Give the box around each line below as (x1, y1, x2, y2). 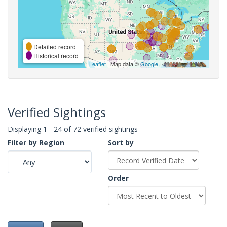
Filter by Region (8, 137, 64, 147)
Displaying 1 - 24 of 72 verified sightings (8, 124, 138, 134)
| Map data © (106, 59, 140, 68)
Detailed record (32, 42, 76, 51)
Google (140, 59, 158, 68)
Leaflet (89, 59, 106, 68)
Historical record (32, 51, 79, 60)
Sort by (108, 137, 134, 147)
